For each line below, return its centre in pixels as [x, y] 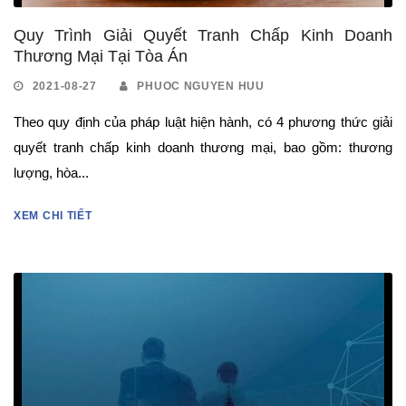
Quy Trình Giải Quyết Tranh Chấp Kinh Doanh [203, 35]
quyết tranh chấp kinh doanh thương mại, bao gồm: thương [203, 147]
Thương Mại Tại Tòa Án [101, 56]
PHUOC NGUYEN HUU [201, 86]
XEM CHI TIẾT [53, 215]
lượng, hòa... [51, 172]
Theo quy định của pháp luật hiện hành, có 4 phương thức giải [203, 121]
